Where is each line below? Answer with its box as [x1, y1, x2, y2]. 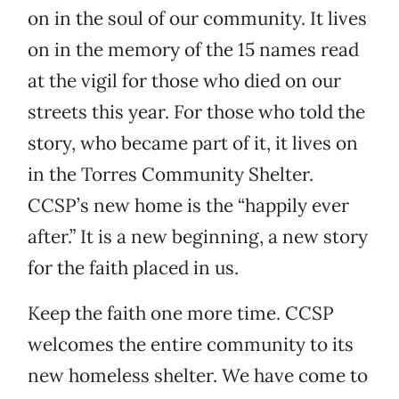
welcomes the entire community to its [28, 332, 354, 357]
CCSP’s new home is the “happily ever [28, 193, 349, 218]
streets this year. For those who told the [28, 100, 365, 125]
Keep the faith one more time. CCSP [28, 301, 334, 326]
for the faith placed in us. [28, 256, 239, 281]
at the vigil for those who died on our [28, 69, 341, 94]
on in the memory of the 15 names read [28, 37, 359, 62]
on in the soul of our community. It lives [28, 6, 367, 31]
